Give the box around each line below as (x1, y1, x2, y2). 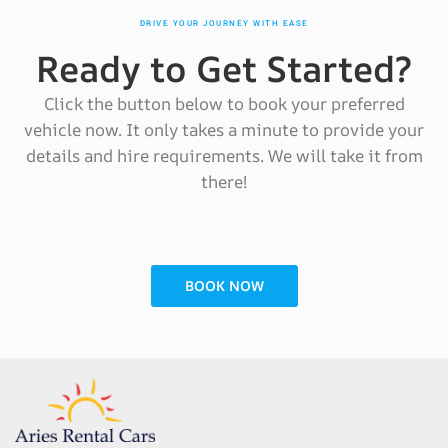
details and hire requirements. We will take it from (25, 144, 423, 167)
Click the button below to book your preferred (43, 92, 405, 115)
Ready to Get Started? (36, 44, 412, 93)
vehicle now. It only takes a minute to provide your (24, 118, 424, 141)
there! (201, 170, 247, 193)
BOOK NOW (184, 276, 264, 295)
